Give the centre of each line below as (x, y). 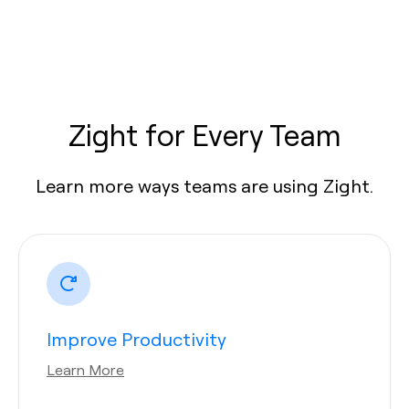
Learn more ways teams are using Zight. (204, 185)
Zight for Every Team (204, 134)
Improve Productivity (136, 339)
